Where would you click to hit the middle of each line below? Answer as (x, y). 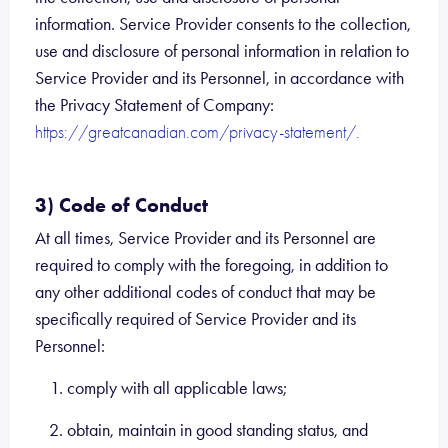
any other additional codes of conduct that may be (205, 292)
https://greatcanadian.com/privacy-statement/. (197, 132)
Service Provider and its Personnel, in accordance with (219, 78)
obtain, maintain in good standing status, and (217, 430)
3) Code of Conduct (121, 205)
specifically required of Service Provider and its (195, 319)
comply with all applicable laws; (177, 388)
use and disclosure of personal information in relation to (222, 51)
